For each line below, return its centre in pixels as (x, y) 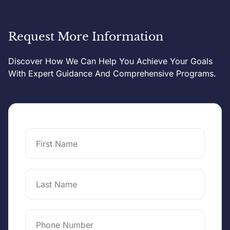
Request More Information (86, 36)
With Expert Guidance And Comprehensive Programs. (112, 73)
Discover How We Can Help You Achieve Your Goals (110, 61)
